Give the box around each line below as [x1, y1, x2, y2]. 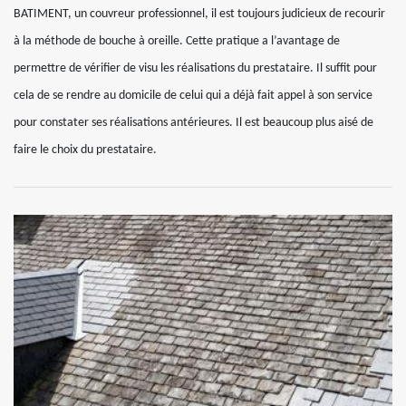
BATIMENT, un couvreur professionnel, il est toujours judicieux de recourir [14, 7, 385, 21]
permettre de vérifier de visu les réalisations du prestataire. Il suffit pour [14, 62, 377, 75]
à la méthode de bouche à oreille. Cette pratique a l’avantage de [14, 34, 340, 48]
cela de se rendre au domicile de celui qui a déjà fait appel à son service [14, 89, 372, 102]
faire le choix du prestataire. [14, 143, 157, 157]
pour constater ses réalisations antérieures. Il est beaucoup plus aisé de [14, 116, 373, 130]
